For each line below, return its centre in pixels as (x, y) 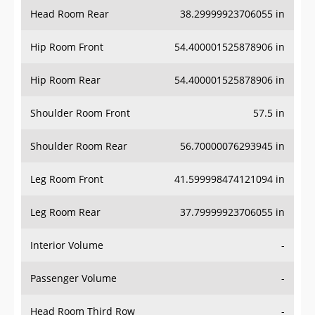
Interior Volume (67, 245)
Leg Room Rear (65, 212)
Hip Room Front (67, 47)
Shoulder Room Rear (79, 146)
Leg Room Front (67, 179)
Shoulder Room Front (80, 113)
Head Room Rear (70, 14)
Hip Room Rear (65, 80)
